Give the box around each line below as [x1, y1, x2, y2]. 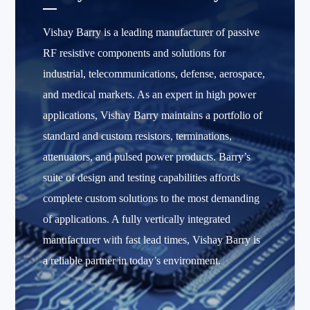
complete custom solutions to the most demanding [43, 192, 260, 204]
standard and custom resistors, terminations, [43, 130, 232, 142]
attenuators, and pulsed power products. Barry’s [43, 151, 251, 163]
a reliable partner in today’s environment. [43, 255, 221, 266]
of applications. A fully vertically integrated [43, 213, 231, 225]
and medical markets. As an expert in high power [43, 89, 257, 100]
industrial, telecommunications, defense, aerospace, [43, 68, 266, 80]
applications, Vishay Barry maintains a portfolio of [43, 109, 263, 121]
